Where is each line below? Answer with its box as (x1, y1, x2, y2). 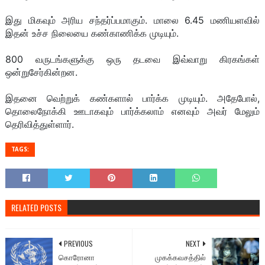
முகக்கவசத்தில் (155, 253, 206, 263)
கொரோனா (58, 253, 95, 263)
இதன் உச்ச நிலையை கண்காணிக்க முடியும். (5, 27, 179, 40)
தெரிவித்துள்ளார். (5, 118, 74, 131)
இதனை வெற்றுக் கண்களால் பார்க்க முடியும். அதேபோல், (5, 92, 260, 105)
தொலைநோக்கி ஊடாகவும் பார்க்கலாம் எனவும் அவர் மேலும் (5, 105, 260, 118)
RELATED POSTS (11, 201, 62, 214)
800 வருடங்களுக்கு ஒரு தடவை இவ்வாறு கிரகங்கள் (5, 53, 260, 66)
